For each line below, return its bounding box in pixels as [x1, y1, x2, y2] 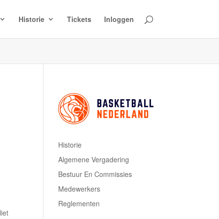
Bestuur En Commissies [58, 169, 132, 179]
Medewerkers [58, 183, 101, 194]
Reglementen [58, 198, 100, 208]
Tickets [66, 14, 91, 24]
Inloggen [104, 14, 134, 24]
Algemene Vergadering [58, 154, 130, 164]
